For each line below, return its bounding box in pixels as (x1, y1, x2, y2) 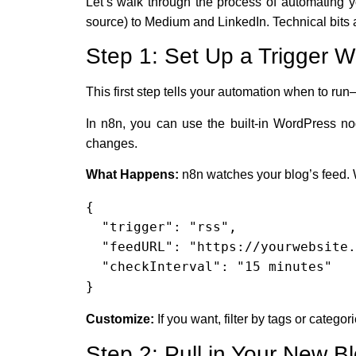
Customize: (85, 312, 154, 327)
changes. (85, 136, 137, 150)
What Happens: (85, 168, 179, 182)
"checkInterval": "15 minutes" (85, 259, 102, 275)
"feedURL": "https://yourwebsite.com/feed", (85, 239, 102, 255)
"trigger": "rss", (85, 219, 102, 235)
